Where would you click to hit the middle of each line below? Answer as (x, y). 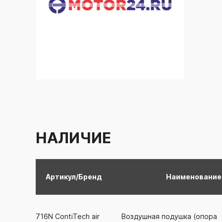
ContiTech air (76, 216)
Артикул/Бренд (74, 176)
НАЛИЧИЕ (73, 138)
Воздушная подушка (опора (169, 216)
